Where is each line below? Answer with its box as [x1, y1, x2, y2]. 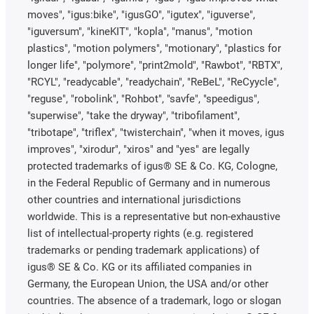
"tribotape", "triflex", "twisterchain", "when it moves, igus [27, 125, 285, 139]
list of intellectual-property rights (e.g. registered [27, 226, 253, 240]
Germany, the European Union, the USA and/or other [27, 277, 268, 290]
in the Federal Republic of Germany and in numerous [27, 176, 271, 189]
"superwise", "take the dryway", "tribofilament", [27, 109, 240, 122]
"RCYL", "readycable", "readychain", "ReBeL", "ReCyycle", [27, 75, 279, 88]
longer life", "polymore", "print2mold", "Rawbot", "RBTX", [27, 58, 282, 71]
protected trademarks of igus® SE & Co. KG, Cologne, [27, 159, 278, 172]
